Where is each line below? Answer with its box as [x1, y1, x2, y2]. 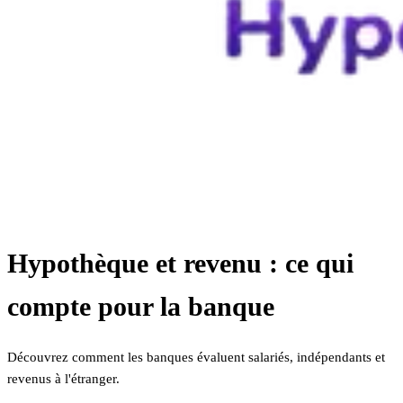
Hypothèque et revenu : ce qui [7, 248, 354, 279]
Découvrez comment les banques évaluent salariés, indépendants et [7, 350, 385, 365]
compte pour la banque [7, 291, 274, 322]
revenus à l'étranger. [7, 372, 120, 387]
